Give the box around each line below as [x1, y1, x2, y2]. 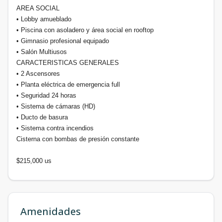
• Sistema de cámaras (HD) [16, 102, 95, 110]
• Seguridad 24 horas [16, 91, 76, 99]
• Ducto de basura [16, 113, 68, 121]
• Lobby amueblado [16, 15, 71, 23]
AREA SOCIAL [16, 4, 59, 12]
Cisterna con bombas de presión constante [16, 135, 139, 143]
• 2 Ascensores [16, 69, 60, 77]
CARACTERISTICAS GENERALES [16, 58, 119, 66]
